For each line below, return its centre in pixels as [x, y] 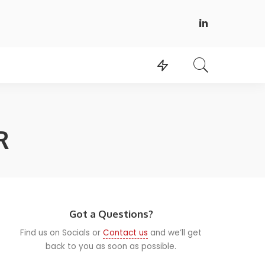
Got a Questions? [111, 214]
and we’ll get [175, 232]
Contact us [126, 232]
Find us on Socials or [62, 232]
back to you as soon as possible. [111, 246]
